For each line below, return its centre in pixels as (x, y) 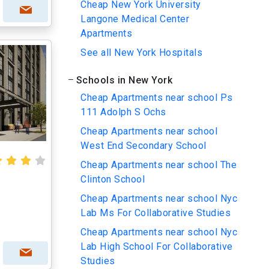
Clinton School (113, 179)
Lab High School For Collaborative (157, 246)
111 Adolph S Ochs (123, 112)
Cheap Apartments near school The (159, 165)
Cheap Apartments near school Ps (157, 98)
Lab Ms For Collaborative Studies (156, 213)
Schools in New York (124, 80)
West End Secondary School (144, 146)
